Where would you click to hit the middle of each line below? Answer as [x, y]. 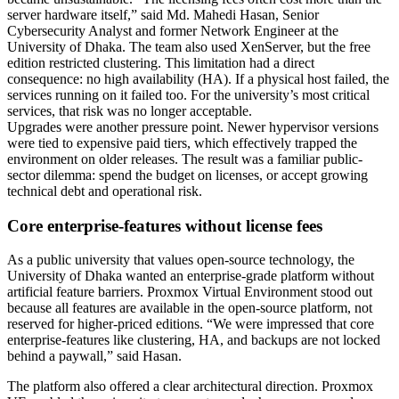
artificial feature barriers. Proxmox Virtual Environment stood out [190, 292]
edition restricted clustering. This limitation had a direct [161, 62]
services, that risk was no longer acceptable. [130, 110]
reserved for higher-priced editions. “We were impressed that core [191, 324]
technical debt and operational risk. [105, 191]
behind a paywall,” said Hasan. [94, 356]
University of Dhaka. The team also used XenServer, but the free [189, 46]
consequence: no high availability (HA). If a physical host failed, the [198, 78]
